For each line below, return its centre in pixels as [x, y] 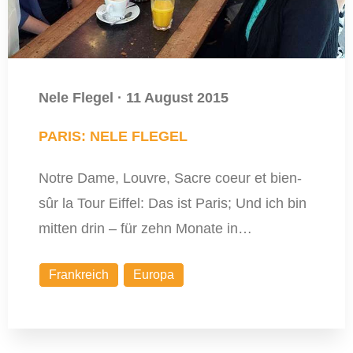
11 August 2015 [177, 98]
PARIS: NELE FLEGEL [113, 137]
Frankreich [78, 275]
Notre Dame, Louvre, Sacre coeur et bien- [170, 178]
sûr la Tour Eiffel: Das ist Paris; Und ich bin [172, 204]
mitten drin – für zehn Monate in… [145, 229]
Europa [153, 275]
